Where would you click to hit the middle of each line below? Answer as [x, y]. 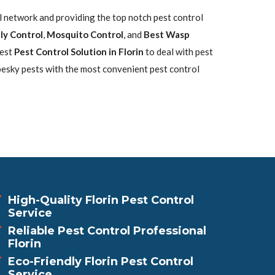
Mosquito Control [85, 34]
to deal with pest [178, 52]
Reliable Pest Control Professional [107, 231]
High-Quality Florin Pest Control [101, 200]
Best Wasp [167, 34]
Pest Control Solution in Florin [79, 52]
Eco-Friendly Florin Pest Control [101, 261]
